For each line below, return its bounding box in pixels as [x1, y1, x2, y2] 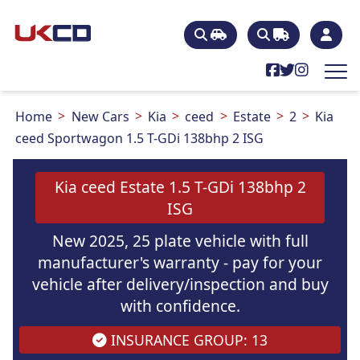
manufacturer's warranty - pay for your [38, 251, 322, 273]
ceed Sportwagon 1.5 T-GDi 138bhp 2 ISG [15, 129, 264, 147]
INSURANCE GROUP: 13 [107, 330, 268, 350]
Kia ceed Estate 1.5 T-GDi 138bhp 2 [54, 175, 306, 198]
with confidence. [120, 294, 240, 317]
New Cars [71, 107, 129, 125]
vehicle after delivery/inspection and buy [31, 272, 329, 295]
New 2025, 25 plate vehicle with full [51, 229, 309, 252]
